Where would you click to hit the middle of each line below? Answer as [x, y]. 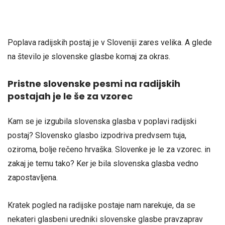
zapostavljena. [33, 178]
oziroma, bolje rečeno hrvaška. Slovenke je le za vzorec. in [109, 150]
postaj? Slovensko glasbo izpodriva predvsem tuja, [97, 136]
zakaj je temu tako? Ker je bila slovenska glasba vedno [103, 164]
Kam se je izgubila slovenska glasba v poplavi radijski [102, 122]
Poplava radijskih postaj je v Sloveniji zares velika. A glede [110, 42]
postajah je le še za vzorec [70, 96]
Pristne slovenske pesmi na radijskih [94, 84]
